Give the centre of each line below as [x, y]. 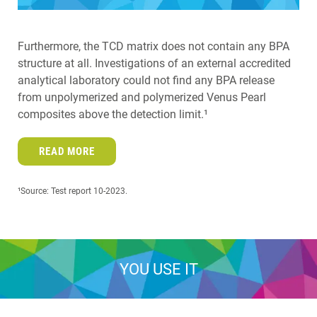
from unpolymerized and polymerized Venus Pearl [142, 97]
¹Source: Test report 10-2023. [73, 191]
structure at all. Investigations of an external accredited [154, 63]
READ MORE [67, 151]
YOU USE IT [158, 268]
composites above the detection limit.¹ [113, 114]
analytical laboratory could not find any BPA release [146, 80]
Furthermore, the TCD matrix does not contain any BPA [154, 46]
